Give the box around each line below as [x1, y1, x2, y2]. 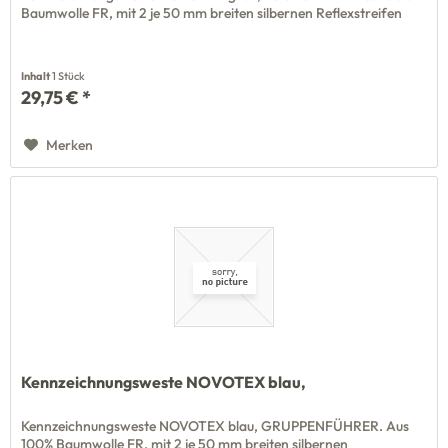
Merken [46, 135, 94, 154]
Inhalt [21, 68, 53, 83]
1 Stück [52, 68, 86, 83]
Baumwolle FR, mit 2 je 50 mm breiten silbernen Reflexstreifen [21, 3, 403, 22]
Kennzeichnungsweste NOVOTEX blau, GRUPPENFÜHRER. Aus [21, 417, 410, 436]
